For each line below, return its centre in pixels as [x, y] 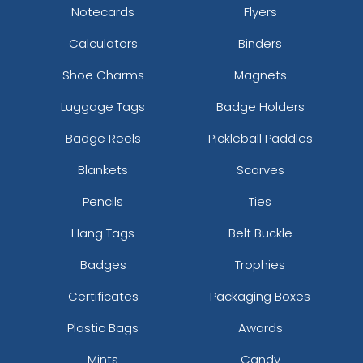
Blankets [103, 169]
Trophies [260, 264]
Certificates [103, 296]
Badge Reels [103, 138]
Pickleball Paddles [260, 138]
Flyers [260, 11]
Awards [260, 327]
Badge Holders [260, 106]
